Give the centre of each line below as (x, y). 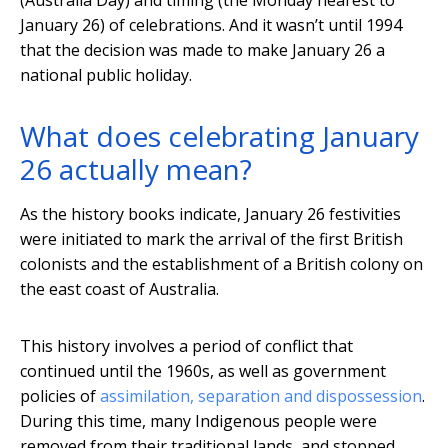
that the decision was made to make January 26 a (202, 50)
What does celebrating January (219, 136)
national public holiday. (106, 75)
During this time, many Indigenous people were (198, 421)
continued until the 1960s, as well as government (203, 371)
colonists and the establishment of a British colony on (221, 264)
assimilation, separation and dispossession (261, 396)
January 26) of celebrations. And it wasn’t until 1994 (211, 25)
